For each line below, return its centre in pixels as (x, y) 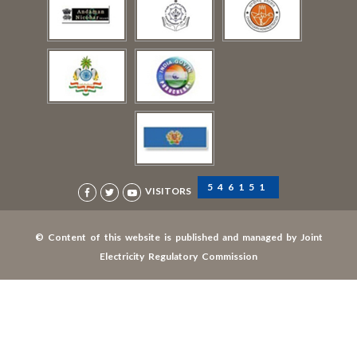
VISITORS (169, 191)
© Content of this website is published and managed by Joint (178, 237)
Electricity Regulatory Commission (178, 256)
